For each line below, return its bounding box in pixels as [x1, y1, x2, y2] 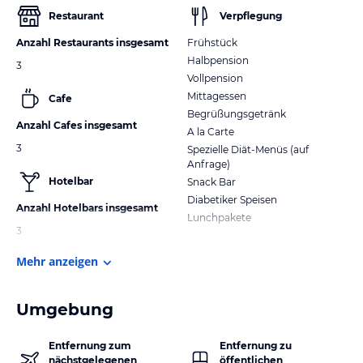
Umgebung [16, 299, 113, 319]
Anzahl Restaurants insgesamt [16, 36, 169, 49]
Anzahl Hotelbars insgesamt [16, 201, 158, 214]
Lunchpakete [187, 211, 251, 224]
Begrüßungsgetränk [187, 107, 286, 120]
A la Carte [187, 125, 234, 138]
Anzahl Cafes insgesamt [16, 118, 137, 131]
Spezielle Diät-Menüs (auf [187, 143, 309, 156]
